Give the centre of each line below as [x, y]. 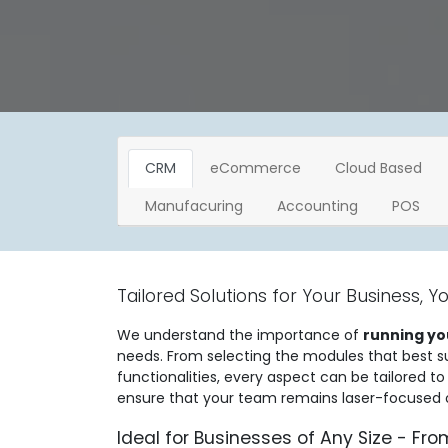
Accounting [317, 206]
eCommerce [255, 168]
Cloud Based [378, 168]
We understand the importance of [240, 335]
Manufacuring [194, 206]
